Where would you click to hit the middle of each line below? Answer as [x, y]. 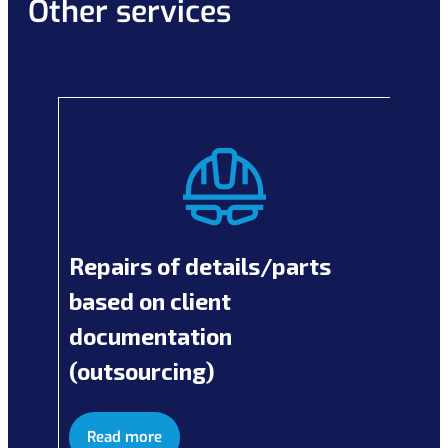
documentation [150, 335]
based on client [150, 300]
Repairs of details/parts [200, 265]
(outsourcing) [141, 370]
